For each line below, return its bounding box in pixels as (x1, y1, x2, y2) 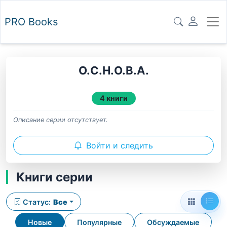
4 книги (99, 93, 128, 102)
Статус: (23, 197, 51, 206)
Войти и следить (86, 140, 153, 151)
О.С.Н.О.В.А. (78, 63, 149, 77)
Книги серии (16, 169, 93, 184)
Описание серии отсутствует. (13, 116, 108, 124)
